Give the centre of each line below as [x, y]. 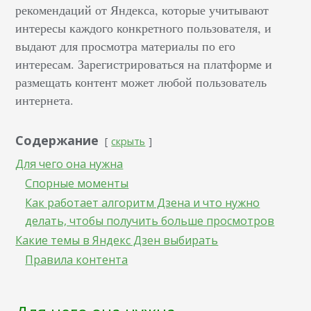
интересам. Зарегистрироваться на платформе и [144, 64]
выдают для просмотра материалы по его [126, 46]
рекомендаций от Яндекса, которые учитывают [142, 10]
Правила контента [77, 260]
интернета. [45, 100]
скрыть [128, 142]
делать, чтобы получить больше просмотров [150, 221]
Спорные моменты [77, 184]
